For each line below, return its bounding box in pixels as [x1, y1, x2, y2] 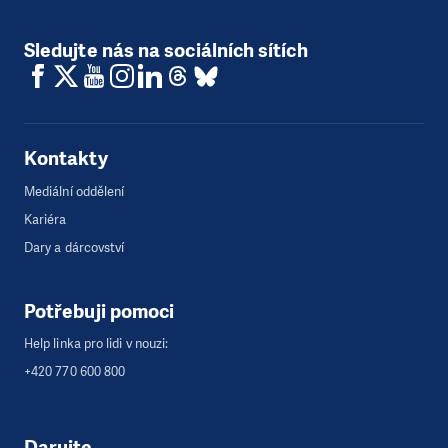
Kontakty [24, 146, 108, 172]
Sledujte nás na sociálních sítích [24, 37, 308, 63]
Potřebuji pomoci [24, 298, 175, 324]
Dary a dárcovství [24, 238, 125, 256]
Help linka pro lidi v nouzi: [24, 334, 169, 352]
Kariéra [24, 210, 67, 228]
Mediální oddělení [24, 182, 125, 200]
